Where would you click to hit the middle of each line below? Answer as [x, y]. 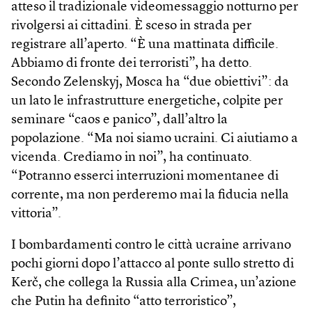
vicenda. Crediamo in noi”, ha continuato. [132, 157]
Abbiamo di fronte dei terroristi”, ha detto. [132, 63]
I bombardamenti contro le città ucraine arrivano [151, 245]
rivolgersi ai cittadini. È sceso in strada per [131, 26]
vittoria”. [36, 214]
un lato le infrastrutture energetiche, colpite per [147, 101]
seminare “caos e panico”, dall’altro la [119, 120]
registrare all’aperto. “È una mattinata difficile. [145, 45]
